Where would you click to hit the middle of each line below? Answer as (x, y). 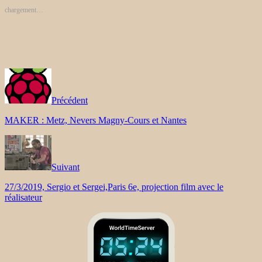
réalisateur (23, 197)
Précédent (70, 100)
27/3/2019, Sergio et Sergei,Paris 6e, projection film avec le (114, 187)
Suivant (65, 167)
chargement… (24, 10)
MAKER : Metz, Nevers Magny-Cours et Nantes (96, 120)
